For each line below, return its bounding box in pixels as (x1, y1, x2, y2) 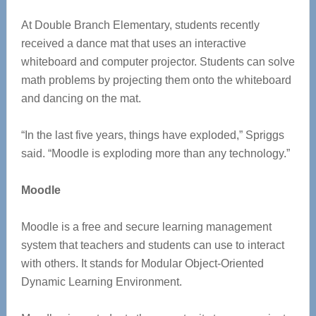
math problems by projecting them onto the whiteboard (20, 74, 291, 87)
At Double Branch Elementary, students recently (20, 19, 260, 32)
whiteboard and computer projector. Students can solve (20, 56, 295, 68)
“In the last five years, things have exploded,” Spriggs (20, 129, 284, 142)
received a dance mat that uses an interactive (20, 37, 246, 50)
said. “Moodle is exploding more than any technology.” (20, 147, 290, 160)
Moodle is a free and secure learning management (20, 221, 272, 233)
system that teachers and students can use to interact (20, 239, 284, 252)
